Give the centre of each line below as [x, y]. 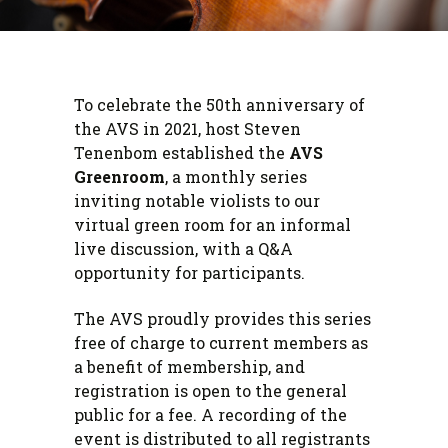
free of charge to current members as [221, 343]
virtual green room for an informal [212, 225]
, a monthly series [236, 177]
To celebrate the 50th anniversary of [219, 105]
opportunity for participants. [189, 273]
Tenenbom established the [181, 153]
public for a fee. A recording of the [210, 415]
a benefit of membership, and [189, 367]
